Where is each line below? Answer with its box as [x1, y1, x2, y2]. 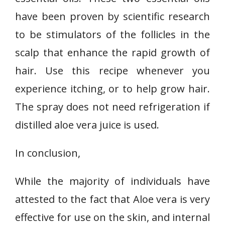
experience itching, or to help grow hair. [15, 82, 210, 95]
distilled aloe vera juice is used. [15, 118, 159, 132]
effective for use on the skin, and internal [15, 210, 210, 224]
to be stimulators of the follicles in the [15, 28, 210, 41]
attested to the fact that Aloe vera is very [15, 192, 210, 206]
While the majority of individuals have [15, 174, 210, 188]
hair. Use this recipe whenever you [15, 64, 210, 77]
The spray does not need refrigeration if [15, 100, 210, 114]
